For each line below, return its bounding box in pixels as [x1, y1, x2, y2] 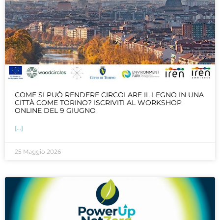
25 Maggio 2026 [15, 147, 61, 155]
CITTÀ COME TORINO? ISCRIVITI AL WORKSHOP [15, 98, 182, 107]
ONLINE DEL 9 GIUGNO [15, 106, 96, 115]
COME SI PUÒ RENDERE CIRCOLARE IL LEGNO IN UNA [15, 90, 204, 99]
